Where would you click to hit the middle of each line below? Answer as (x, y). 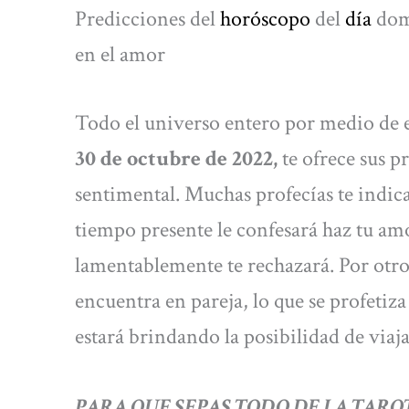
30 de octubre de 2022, (176, 158)
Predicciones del (147, 18)
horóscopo (265, 18)
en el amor (120, 54)
